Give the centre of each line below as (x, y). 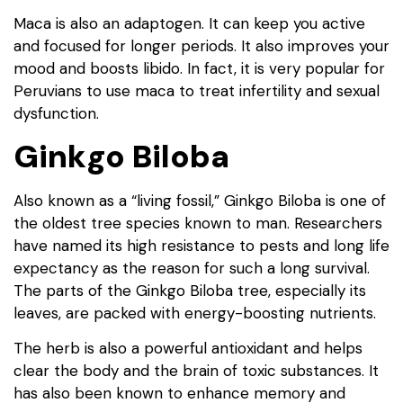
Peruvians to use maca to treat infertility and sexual (197, 90)
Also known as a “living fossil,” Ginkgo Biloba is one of (200, 200)
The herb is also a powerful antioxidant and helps (188, 349)
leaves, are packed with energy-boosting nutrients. (195, 313)
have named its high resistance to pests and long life (201, 245)
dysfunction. (56, 113)
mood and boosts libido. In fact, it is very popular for (199, 68)
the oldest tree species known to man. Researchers (198, 223)
